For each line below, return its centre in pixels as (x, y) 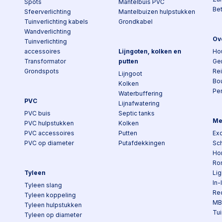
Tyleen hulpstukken (53, 205)
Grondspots (42, 71)
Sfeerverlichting (48, 12)
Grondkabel (136, 22)
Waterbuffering (140, 93)
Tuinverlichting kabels (56, 22)
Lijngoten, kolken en (150, 51)
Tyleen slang (43, 185)
